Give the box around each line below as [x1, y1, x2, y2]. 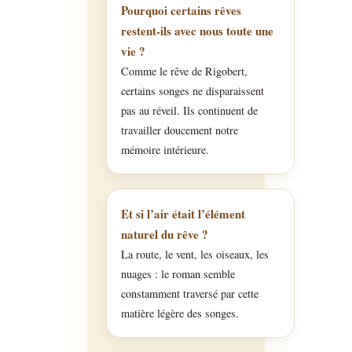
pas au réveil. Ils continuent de [120, 102, 258, 118]
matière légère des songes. [120, 305, 239, 321]
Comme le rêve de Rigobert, [120, 63, 247, 79]
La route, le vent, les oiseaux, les [120, 246, 269, 262]
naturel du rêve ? [120, 225, 208, 243]
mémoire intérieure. [120, 141, 209, 157]
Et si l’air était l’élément [120, 204, 245, 222]
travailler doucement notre [120, 122, 238, 137]
